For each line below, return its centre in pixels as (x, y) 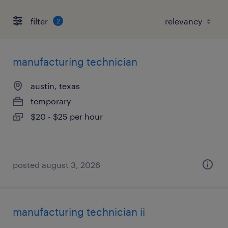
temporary (51, 101)
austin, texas (55, 86)
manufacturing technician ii (79, 212)
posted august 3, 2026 (56, 165)
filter (39, 21)
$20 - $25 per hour (67, 116)
